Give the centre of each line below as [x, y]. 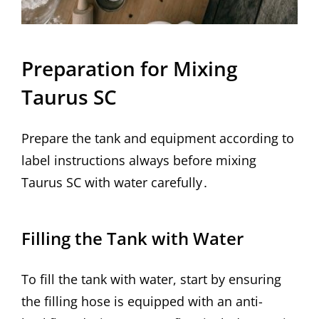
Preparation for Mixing [130, 68]
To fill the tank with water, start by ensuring [151, 279]
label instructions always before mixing [139, 160]
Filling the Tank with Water [132, 239]
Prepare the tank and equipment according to [158, 138]
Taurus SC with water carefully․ [115, 182]
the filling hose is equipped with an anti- [142, 302]
